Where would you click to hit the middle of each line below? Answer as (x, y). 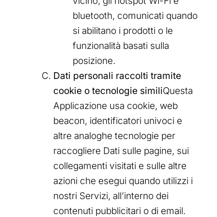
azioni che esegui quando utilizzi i (123, 181)
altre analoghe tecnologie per (114, 136)
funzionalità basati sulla (121, 46)
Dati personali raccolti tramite (117, 76)
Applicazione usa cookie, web (116, 106)
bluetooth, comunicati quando (135, 16)
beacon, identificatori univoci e (118, 121)
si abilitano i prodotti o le (123, 31)
